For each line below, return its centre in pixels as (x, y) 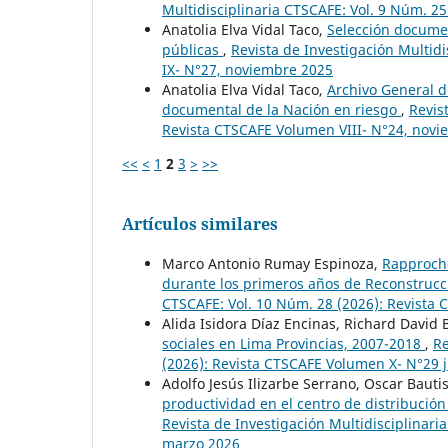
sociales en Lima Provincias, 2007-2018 (293, 343)
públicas (192, 49)
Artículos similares (200, 223)
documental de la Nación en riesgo (281, 109)
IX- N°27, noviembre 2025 (247, 69)
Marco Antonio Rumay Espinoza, (272, 263)
